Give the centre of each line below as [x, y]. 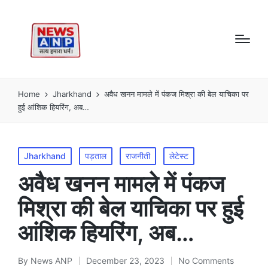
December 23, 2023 [125, 260]
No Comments [206, 260]
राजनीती [138, 156]
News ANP [51, 260]
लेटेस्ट [179, 156]
